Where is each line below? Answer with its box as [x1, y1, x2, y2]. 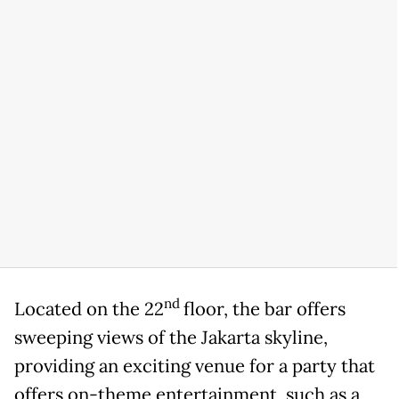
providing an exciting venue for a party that [14, 354, 375, 378]
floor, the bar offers [183, 297, 346, 321]
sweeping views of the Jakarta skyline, [14, 325, 328, 349]
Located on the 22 [14, 297, 164, 321]
